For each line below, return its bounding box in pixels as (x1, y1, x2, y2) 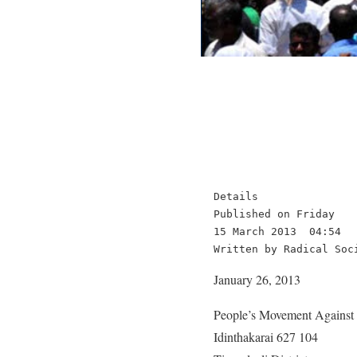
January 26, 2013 (214, 271, 300, 288)
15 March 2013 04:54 (214, 226, 341, 237)
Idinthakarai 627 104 (214, 328, 318, 345)
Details (214, 190, 258, 202)
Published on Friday (214, 208, 335, 220)
